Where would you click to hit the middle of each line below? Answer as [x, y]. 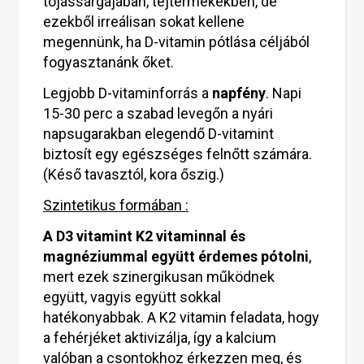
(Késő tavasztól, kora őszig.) [134, 174]
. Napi [284, 93]
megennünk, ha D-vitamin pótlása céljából [176, 42]
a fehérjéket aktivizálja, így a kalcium [160, 338]
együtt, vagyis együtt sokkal [132, 297]
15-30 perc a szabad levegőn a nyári [158, 113]
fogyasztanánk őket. [108, 62]
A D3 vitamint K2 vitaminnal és [144, 236]
